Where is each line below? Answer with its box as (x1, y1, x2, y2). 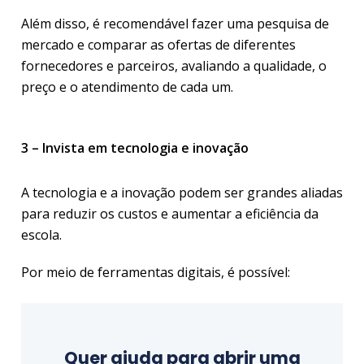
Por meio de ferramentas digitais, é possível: (21, 263, 290, 281)
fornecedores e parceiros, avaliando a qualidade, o (21, 57, 327, 75)
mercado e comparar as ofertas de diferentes (21, 36, 296, 54)
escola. (21, 226, 65, 244)
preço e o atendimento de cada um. (21, 78, 233, 96)
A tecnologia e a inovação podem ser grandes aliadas (21, 184, 343, 201)
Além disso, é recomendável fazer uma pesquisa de (21, 15, 329, 32)
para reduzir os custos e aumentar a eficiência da (21, 205, 318, 223)
